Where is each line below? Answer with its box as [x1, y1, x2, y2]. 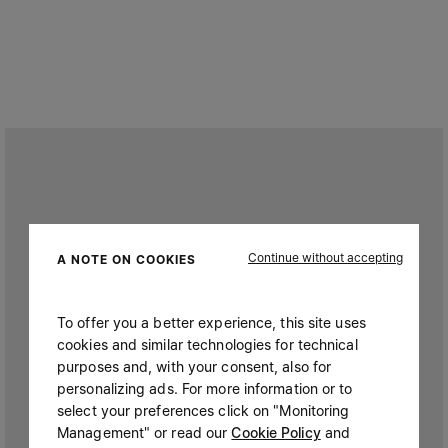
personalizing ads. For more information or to [57, 379, 353, 397]
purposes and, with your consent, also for [57, 357, 332, 375]
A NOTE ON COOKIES [57, 252, 196, 267]
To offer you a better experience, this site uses [57, 313, 366, 331]
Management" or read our [57, 423, 232, 441]
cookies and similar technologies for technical [57, 335, 358, 353]
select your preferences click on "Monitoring [57, 401, 350, 419]
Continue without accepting [248, 250, 403, 266]
